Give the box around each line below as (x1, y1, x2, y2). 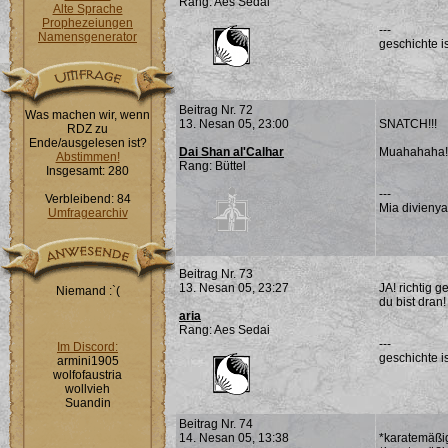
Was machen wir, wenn (25, 108, 150, 122)
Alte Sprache (52, 2, 123, 16)
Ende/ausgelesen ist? (28, 136, 147, 150)
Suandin (64, 396, 111, 410)
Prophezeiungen (42, 16, 133, 30)
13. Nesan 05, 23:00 (179, 117, 289, 131)
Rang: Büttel (179, 159, 246, 173)
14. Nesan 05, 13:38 (179, 431, 289, 445)
